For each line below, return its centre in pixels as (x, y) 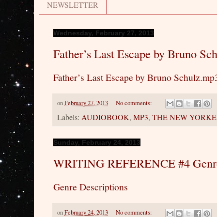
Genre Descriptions (91, 187)
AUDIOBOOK (105, 117)
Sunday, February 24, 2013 (97, 143)
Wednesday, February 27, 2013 (104, 33)
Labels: (69, 117)
